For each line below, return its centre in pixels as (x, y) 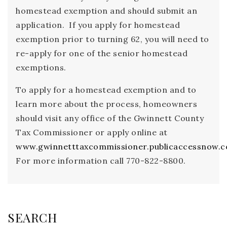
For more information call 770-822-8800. (101, 161)
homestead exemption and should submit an (106, 11)
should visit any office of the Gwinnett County (110, 118)
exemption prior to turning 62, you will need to (112, 39)
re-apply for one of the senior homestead (102, 53)
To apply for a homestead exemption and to (106, 90)
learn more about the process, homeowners (106, 104)
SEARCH (32, 217)
